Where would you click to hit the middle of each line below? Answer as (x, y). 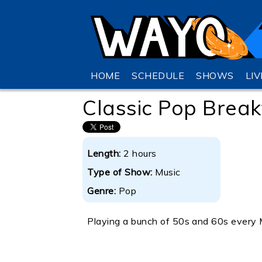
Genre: (103, 191)
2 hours (140, 154)
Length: (106, 154)
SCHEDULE (158, 76)
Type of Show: (121, 172)
